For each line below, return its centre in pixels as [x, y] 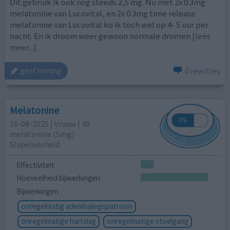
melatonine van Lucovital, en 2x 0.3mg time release [103, 13]
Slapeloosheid [35, 145]
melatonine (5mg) [42, 134]
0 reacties [202, 71]
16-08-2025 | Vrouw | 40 [50, 124]
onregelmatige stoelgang [147, 221]
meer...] [23, 47]
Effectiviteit [35, 165]
